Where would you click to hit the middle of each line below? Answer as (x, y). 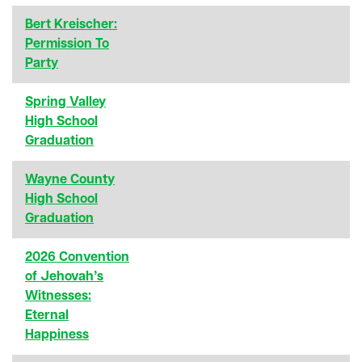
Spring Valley (65, 102)
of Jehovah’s (64, 277)
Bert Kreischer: (71, 25)
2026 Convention (77, 257)
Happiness (57, 335)
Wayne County (70, 180)
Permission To (67, 44)
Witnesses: (58, 296)
